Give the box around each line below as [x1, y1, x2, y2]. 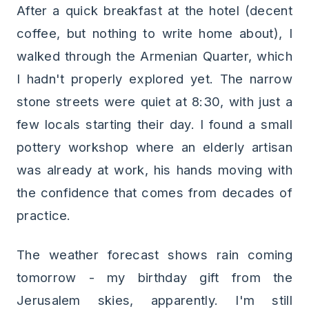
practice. [17, 208, 71, 223]
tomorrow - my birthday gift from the [17, 270, 292, 285]
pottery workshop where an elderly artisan [17, 139, 292, 154]
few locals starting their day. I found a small [17, 117, 292, 132]
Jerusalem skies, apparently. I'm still [17, 292, 292, 308]
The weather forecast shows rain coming [17, 247, 292, 262]
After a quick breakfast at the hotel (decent [17, 3, 292, 18]
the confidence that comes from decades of [17, 185, 292, 200]
